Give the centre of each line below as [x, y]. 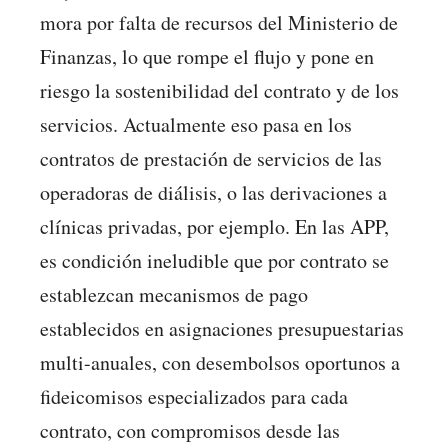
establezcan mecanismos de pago [174, 294]
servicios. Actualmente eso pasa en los [196, 124]
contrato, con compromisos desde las [190, 430]
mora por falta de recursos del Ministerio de [219, 22]
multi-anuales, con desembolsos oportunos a [220, 362]
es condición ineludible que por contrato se [214, 260]
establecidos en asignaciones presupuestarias [222, 328]
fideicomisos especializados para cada [194, 396]
